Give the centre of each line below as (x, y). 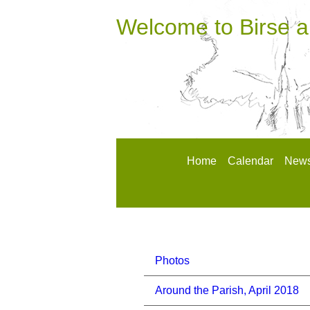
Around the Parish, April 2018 (227, 290)
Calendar (250, 161)
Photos (172, 261)
